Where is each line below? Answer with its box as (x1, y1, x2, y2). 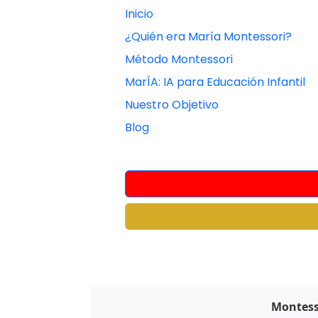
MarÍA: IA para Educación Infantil (124, 74, 305, 90)
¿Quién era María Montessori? (124, 28, 292, 45)
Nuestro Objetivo (124, 97, 219, 113)
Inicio (124, 6, 153, 22)
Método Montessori (124, 51, 233, 67)
